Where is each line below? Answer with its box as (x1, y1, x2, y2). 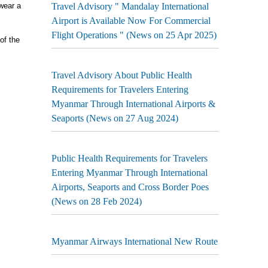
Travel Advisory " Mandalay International (51, 1, 209, 11)
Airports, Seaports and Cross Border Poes (51, 182, 209, 192)
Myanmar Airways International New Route (51, 236, 218, 246)
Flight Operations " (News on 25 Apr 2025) (51, 30, 217, 40)
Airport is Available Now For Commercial (51, 16, 211, 26)
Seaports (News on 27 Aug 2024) (51, 113, 178, 123)
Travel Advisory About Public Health (51, 70, 192, 80)
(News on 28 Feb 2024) (51, 196, 142, 206)
